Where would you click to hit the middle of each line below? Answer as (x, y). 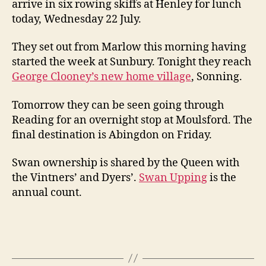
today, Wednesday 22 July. (77, 19)
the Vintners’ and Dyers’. (75, 178)
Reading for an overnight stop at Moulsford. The (132, 120)
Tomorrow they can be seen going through (118, 105)
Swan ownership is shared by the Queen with (126, 163)
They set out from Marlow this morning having (129, 47)
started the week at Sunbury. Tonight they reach (132, 62)
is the (222, 178)
